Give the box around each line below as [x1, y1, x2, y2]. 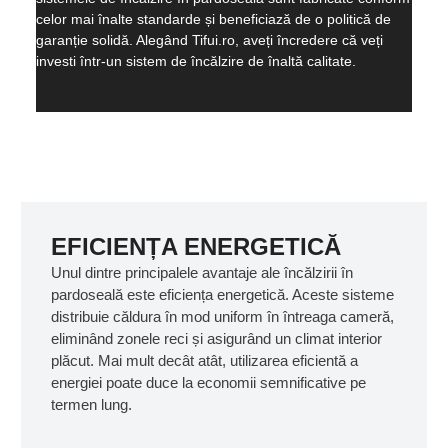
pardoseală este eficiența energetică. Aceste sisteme [50, 285, 394, 303]
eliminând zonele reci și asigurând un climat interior [50, 329, 382, 347]
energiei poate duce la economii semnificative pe [50, 373, 366, 391]
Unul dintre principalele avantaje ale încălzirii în [50, 263, 353, 281]
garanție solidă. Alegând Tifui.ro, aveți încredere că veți [35, 31, 383, 48]
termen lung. [50, 395, 132, 413]
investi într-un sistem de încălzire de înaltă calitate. [35, 52, 356, 69]
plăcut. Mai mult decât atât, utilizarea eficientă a [50, 351, 358, 369]
